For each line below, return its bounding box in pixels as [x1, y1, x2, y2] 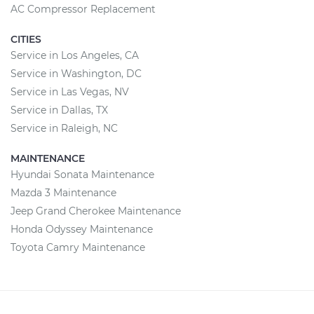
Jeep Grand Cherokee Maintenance [11, 205, 181, 217]
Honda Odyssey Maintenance [11, 223, 153, 235]
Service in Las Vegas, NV [11, 86, 129, 98]
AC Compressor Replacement [11, 3, 156, 15]
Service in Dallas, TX [11, 104, 108, 116]
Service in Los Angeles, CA [11, 49, 139, 62]
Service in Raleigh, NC [11, 122, 118, 135]
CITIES [11, 33, 41, 46]
